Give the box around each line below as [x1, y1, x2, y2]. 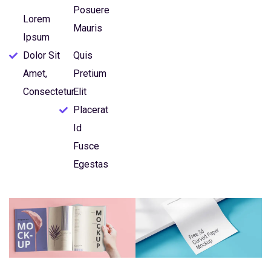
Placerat [73, 104, 108, 116]
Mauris [73, 22, 102, 34]
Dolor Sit [22, 50, 60, 61]
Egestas [73, 158, 108, 170]
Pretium [73, 68, 106, 79]
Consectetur [22, 86, 74, 97]
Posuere [73, 4, 109, 16]
